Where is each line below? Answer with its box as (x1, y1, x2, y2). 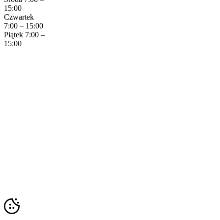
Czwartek (4, 12, 34, 21)
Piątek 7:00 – (4, 30, 45, 39)
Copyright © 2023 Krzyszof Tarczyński (4, 183, 96, 190)
